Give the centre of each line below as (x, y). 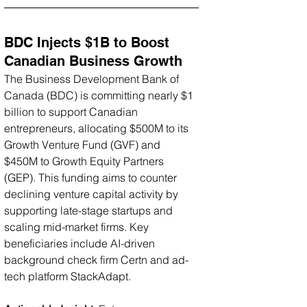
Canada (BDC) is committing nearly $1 (100, 95)
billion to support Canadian (72, 111)
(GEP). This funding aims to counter (92, 177)
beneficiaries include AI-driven (81, 243)
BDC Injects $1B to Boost (89, 42)
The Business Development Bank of (93, 78)
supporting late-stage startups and (90, 210)
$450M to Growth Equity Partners (85, 161)
